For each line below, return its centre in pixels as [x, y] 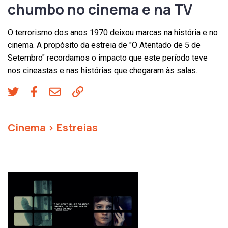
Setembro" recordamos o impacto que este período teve [108, 58]
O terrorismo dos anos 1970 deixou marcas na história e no [113, 33]
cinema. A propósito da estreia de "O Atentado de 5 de [104, 45]
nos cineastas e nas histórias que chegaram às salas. [103, 71]
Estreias [77, 127]
